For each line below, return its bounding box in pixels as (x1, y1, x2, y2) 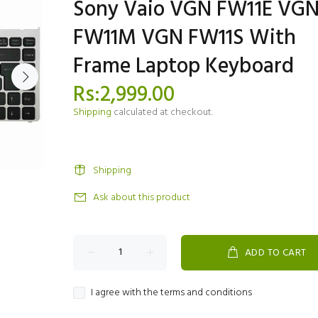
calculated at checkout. (111, 104, 213, 121)
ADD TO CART (244, 245, 307, 261)
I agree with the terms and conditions (91, 285, 252, 301)
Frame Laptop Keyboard (73, 50, 294, 84)
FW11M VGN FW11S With (73, 21, 296, 55)
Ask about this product (93, 190, 190, 206)
